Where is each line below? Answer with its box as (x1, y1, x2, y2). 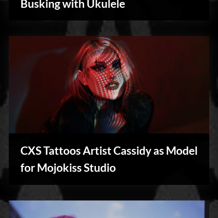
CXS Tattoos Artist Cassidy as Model (20, 143, 198, 157)
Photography (32, 153, 73, 161)
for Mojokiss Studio (20, 160, 116, 174)
